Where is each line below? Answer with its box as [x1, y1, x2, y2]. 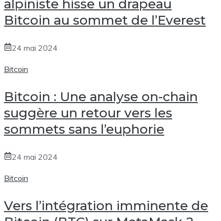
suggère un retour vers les [4, 105, 172, 121]
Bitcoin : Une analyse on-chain [4, 88, 198, 105]
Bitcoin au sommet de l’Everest [4, 12, 206, 28]
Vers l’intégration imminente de [4, 197, 208, 214]
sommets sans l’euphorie [4, 121, 164, 137]
